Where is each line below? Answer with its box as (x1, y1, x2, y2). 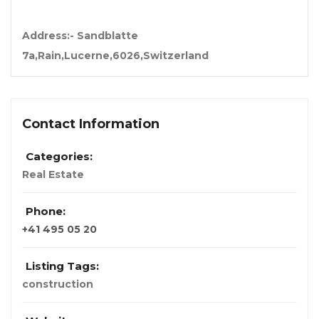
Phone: (26, 204, 66, 219)
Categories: (26, 150, 93, 164)
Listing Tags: (26, 259, 99, 273)
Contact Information (22, 116, 159, 132)
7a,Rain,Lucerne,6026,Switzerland (22, 49, 209, 63)
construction (22, 278, 93, 291)
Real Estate (22, 168, 84, 182)
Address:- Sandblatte (22, 29, 138, 43)
